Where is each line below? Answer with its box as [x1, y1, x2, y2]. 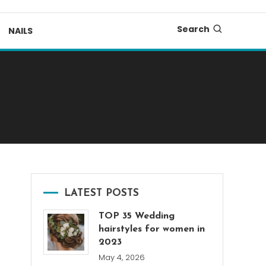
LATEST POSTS [64, 188, 139, 198]
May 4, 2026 [99, 252, 145, 263]
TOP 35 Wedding [99, 211, 175, 221]
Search [177, 23, 210, 35]
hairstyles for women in [99, 224, 205, 234]
